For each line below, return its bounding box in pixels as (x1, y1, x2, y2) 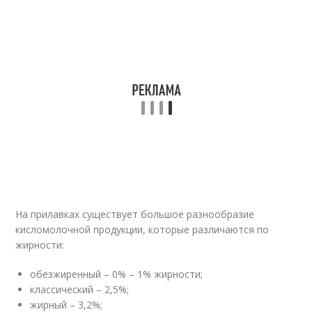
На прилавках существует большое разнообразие (15, 208, 255, 221)
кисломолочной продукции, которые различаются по (15, 223, 270, 236)
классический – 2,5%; (30, 283, 130, 296)
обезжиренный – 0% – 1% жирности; (30, 267, 203, 281)
